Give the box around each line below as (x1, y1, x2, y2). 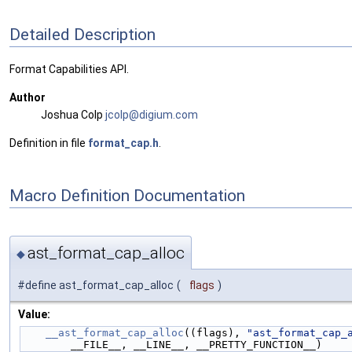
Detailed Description (9, 24, 156, 44)
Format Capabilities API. (9, 63, 129, 76)
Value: (18, 307, 50, 321)
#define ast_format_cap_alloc (17, 278, 174, 291)
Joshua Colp (41, 108, 105, 122)
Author (9, 91, 46, 104)
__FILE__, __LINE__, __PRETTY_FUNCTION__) (71, 338, 322, 350)
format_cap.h (88, 137, 159, 150)
